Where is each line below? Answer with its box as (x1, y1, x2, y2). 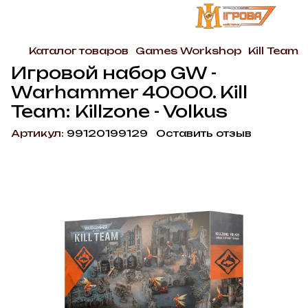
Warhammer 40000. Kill (11, 82, 247, 102)
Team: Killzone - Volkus (11, 101, 228, 122)
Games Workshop (135, 45, 241, 56)
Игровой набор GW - (11, 63, 217, 83)
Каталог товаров (29, 45, 129, 56)
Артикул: (11, 127, 64, 139)
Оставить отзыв (156, 127, 252, 139)
